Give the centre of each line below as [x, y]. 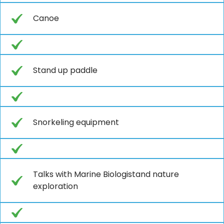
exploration [55, 186]
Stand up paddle [65, 70]
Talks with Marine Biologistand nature [106, 174]
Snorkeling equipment [76, 122]
